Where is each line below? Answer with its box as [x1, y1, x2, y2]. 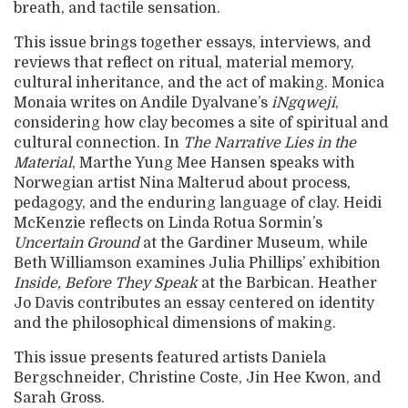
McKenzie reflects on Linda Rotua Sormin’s [14, 215, 322, 232]
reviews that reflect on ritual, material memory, [14, 55, 354, 72]
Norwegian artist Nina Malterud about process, [14, 175, 351, 192]
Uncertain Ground [14, 235, 139, 252]
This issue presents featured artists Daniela [14, 350, 326, 367]
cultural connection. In [14, 135, 183, 152]
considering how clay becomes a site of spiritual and [14, 115, 388, 132]
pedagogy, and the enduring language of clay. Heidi [14, 195, 382, 212]
